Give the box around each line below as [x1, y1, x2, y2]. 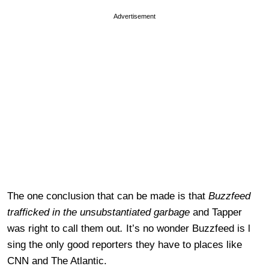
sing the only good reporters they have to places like [7, 238, 242, 250]
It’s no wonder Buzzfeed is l [123, 222, 250, 234]
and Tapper [193, 206, 242, 218]
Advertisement [113, 12, 156, 20]
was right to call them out [7, 222, 120, 234]
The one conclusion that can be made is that [7, 190, 208, 202]
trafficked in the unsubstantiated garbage [7, 206, 193, 218]
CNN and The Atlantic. [7, 255, 107, 267]
